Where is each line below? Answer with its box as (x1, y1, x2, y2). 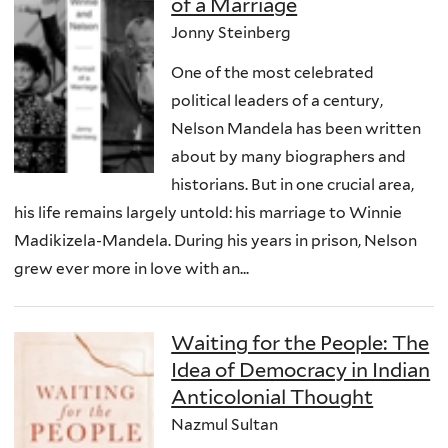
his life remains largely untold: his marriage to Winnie (14, 202, 402, 222)
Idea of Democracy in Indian (171, 358, 431, 383)
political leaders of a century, (171, 90, 384, 110)
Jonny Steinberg (171, 22, 292, 42)
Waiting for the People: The (171, 331, 430, 356)
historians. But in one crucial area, (171, 174, 415, 194)
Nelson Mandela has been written (171, 118, 422, 138)
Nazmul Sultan (171, 415, 279, 435)
